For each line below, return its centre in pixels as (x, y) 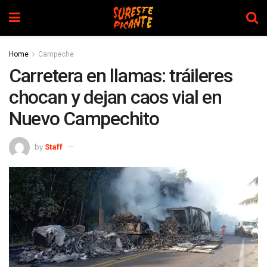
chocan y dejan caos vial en (115, 97)
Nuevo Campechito (84, 119)
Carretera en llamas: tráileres (121, 76)
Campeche (56, 54)
